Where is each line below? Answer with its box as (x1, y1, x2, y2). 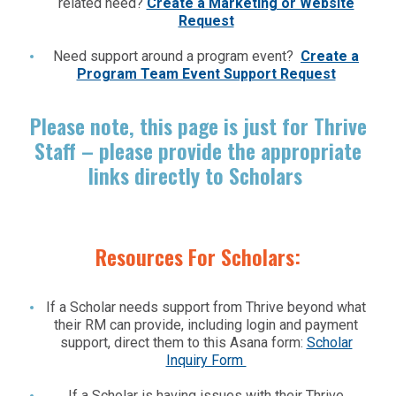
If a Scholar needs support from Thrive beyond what (46, 299, 366, 316)
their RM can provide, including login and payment (54, 316, 358, 333)
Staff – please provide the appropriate (34, 134, 362, 166)
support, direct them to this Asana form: (59, 334, 307, 351)
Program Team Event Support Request (76, 65, 336, 82)
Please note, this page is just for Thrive (29, 110, 367, 141)
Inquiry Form (165, 352, 247, 369)
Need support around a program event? (53, 48, 301, 65)
